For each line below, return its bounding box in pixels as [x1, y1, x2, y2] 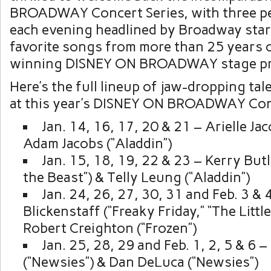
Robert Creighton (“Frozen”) [22, 219, 197, 237]
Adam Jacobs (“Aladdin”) [22, 134, 172, 152]
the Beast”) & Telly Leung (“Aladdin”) [22, 168, 250, 186]
